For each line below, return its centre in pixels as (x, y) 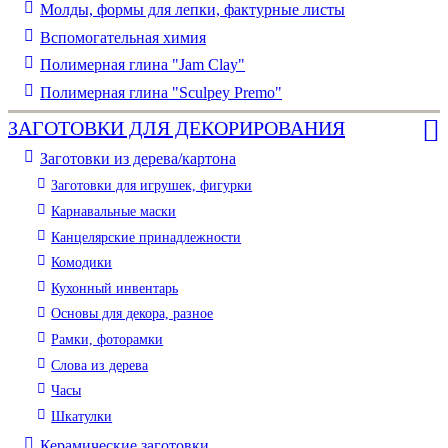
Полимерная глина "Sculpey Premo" (161, 92)
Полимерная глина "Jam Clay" (142, 65)
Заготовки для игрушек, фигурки (152, 185)
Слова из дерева (100, 364)
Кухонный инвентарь (115, 287)
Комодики (82, 262)
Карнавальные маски (114, 210)
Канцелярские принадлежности (146, 236)
